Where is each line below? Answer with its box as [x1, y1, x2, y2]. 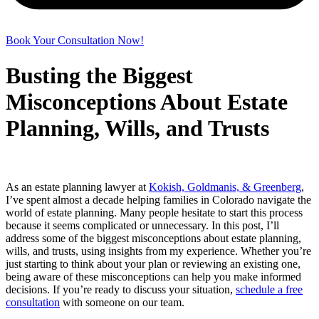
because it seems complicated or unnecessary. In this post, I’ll [6, 219, 279, 232]
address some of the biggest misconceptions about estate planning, [6, 232, 301, 245]
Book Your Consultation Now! [6, 34, 144, 47]
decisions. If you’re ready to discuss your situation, [6, 283, 236, 296]
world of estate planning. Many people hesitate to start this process [6, 206, 303, 219]
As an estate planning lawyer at [6, 181, 149, 194]
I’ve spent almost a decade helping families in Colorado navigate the [6, 194, 311, 206]
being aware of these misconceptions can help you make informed [6, 271, 301, 283]
